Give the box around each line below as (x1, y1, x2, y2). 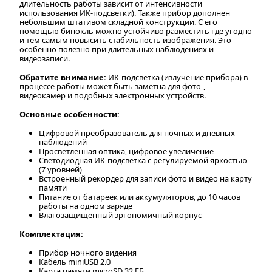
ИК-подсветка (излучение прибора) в (106, 71, 248, 83)
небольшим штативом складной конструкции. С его (19, 16, 217, 27)
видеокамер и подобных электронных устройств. (19, 89, 206, 101)
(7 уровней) (39, 163, 82, 175)
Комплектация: (19, 228, 83, 239)
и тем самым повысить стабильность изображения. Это (19, 34, 231, 46)
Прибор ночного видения (39, 246, 137, 258)
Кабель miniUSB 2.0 (39, 256, 110, 267)
